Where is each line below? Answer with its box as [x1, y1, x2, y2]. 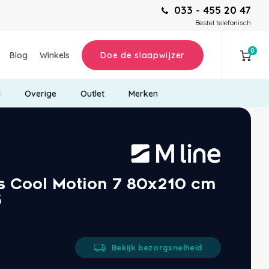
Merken [128, 88, 158, 99]
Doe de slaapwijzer [100, 50, 185, 61]
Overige [24, 88, 56, 99]
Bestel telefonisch [195, 18, 251, 27]
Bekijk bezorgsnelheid [111, 243, 202, 253]
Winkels [40, 50, 70, 61]
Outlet [80, 88, 104, 99]
